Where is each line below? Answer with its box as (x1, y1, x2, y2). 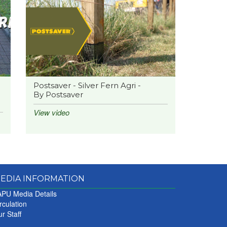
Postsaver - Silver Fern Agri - (33, 81, 141, 91)
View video (33, 107, 69, 118)
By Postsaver (33, 90, 83, 100)
